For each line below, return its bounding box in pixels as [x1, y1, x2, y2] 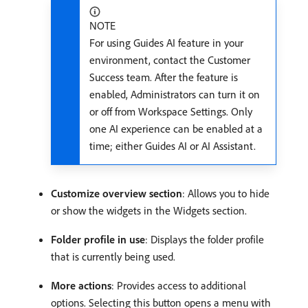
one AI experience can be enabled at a [89, 121, 263, 135]
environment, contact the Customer [89, 52, 250, 67]
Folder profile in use [51, 232, 145, 246]
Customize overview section [51, 186, 182, 200]
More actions [51, 278, 111, 292]
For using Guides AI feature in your [89, 35, 243, 49]
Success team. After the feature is [89, 69, 238, 84]
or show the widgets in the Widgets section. [51, 203, 247, 217]
